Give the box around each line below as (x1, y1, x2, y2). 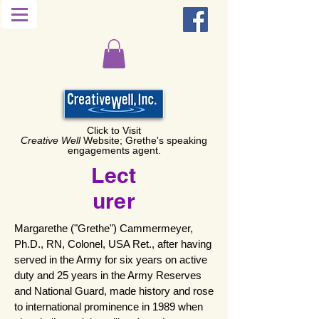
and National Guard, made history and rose (14, 284, 214, 297)
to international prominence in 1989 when (14, 300, 203, 313)
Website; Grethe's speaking (80, 134, 207, 146)
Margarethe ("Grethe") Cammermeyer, (14, 221, 193, 234)
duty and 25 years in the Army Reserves (14, 268, 202, 281)
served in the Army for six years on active (14, 253, 207, 266)
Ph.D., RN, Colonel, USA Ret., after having (14, 237, 211, 250)
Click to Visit (87, 124, 141, 136)
